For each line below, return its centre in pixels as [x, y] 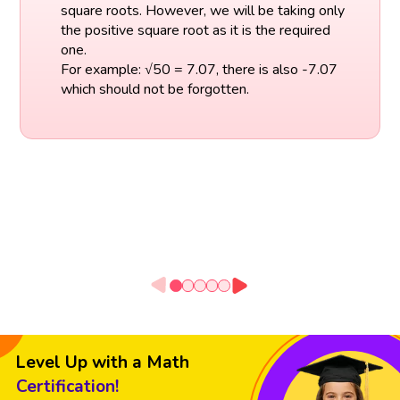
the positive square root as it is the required [195, 30]
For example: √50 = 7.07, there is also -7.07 [199, 69]
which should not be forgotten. [154, 89]
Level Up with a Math [103, 363]
